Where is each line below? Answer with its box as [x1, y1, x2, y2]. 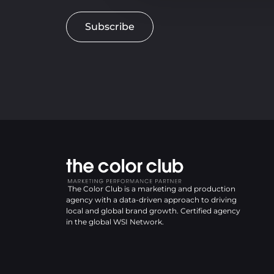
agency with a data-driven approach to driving [66, 194, 237, 204]
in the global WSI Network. [66, 217, 166, 226]
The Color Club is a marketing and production [66, 183, 235, 193]
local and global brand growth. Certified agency [66, 206, 240, 215]
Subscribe [85, 20, 135, 32]
